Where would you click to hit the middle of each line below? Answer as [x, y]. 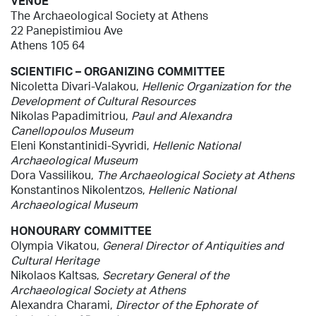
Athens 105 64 [48, 45]
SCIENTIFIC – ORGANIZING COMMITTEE [118, 71]
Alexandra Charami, [63, 304]
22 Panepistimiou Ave [67, 30]
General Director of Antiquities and [193, 245]
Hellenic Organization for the [216, 86]
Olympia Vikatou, [56, 245]
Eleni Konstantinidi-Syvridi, [81, 145]
